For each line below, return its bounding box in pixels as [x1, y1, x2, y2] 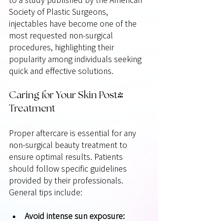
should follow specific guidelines [9, 164, 129, 173]
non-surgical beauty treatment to [9, 141, 129, 149]
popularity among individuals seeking [9, 55, 144, 63]
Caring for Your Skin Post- [9, 90, 123, 101]
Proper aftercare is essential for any [9, 129, 138, 137]
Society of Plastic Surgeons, [9, 7, 110, 16]
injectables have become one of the [9, 19, 139, 28]
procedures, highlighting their [9, 43, 116, 51]
